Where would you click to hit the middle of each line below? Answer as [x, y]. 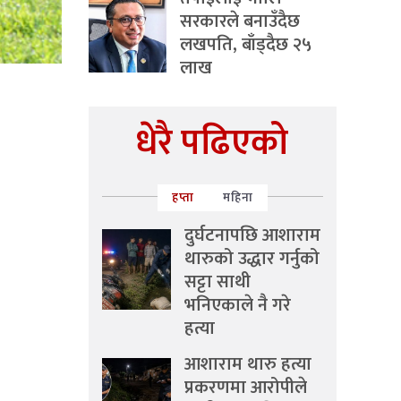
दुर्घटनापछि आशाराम [252, 235]
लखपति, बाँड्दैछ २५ [246, 45]
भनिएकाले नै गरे [238, 305]
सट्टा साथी [218, 282]
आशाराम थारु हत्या [248, 364]
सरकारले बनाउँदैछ [240, 21]
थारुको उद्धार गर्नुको [252, 259]
